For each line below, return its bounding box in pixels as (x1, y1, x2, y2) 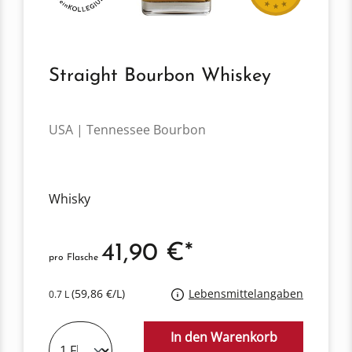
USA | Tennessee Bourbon (49, 121, 206, 139)
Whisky (49, 190, 90, 208)
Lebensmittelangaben (189, 286, 303, 302)
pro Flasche (49, 253, 101, 263)
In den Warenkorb (170, 328, 277, 346)
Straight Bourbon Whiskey (49, 67, 271, 86)
